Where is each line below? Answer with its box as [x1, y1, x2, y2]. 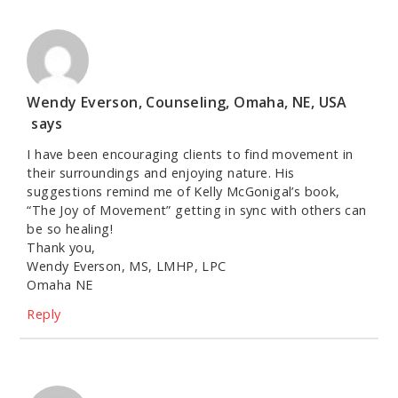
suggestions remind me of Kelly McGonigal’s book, [27, 183, 340, 201]
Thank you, [27, 239, 96, 257]
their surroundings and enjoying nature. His [27, 164, 295, 182]
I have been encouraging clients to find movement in [27, 146, 354, 163]
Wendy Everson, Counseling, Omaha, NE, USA [27, 92, 347, 113]
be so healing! [27, 220, 113, 238]
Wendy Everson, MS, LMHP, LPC [27, 258, 227, 275]
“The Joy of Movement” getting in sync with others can [27, 202, 367, 219]
